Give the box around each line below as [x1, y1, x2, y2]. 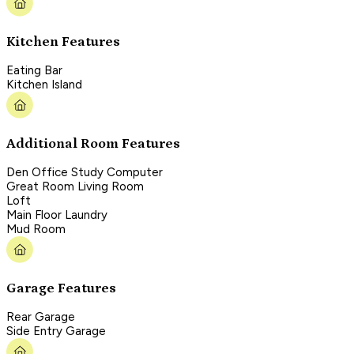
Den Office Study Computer [6, 165, 163, 180]
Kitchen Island [6, 77, 82, 92]
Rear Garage [6, 310, 75, 325]
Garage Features [6, 280, 116, 296]
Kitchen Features [6, 33, 120, 50]
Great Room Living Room [6, 179, 144, 194]
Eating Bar [6, 63, 62, 78]
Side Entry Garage [6, 324, 106, 339]
